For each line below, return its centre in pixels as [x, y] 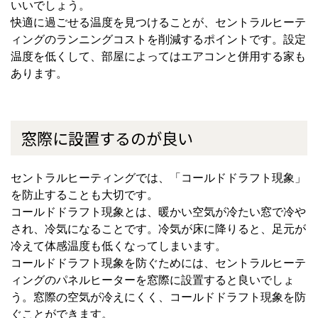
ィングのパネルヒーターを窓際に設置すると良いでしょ [153, 280]
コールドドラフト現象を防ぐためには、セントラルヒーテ [158, 263]
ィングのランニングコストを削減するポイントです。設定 [158, 40]
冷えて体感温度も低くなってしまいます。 [119, 246]
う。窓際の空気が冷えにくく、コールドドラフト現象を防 [158, 297]
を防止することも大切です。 [84, 195]
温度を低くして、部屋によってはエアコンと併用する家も [158, 57]
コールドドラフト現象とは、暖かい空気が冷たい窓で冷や [158, 212]
